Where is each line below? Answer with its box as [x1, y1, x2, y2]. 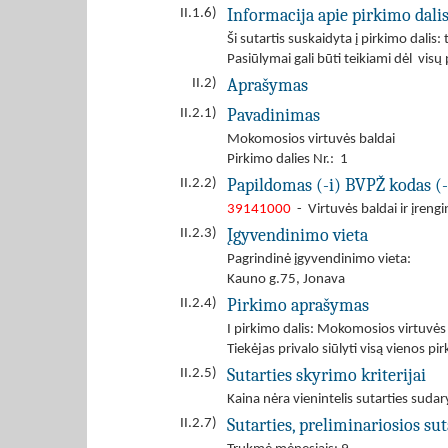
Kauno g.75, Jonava [227, 272, 345, 287]
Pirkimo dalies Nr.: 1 [227, 152, 348, 167]
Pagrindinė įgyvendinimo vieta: [227, 252, 417, 267]
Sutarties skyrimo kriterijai [227, 365, 426, 385]
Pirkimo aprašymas [227, 295, 369, 315]
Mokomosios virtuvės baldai [227, 132, 395, 147]
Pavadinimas [227, 105, 320, 125]
